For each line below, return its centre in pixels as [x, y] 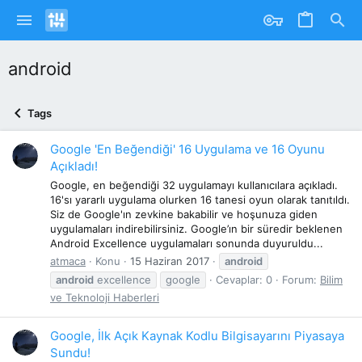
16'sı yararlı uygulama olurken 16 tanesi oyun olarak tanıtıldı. [200, 199]
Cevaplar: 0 [244, 279]
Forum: [301, 279]
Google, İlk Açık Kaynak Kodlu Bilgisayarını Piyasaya [197, 336]
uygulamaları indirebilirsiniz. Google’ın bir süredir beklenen [196, 228]
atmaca [68, 261]
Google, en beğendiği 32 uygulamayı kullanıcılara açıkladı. [194, 185]
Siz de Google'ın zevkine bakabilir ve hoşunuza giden [184, 214]
